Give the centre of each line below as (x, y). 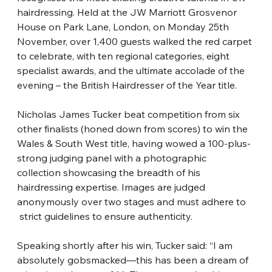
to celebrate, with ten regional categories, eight (125, 56)
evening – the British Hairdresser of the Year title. (127, 85)
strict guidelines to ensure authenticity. (106, 216)
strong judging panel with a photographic (113, 158)
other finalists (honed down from (91, 129)
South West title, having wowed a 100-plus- (153, 144)
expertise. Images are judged (142, 187)
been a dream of (212, 260)
